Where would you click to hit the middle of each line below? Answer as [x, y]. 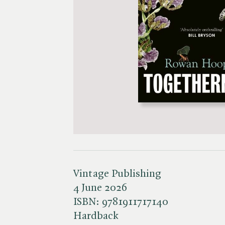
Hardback [96, 216]
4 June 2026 [100, 188]
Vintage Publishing [117, 174]
